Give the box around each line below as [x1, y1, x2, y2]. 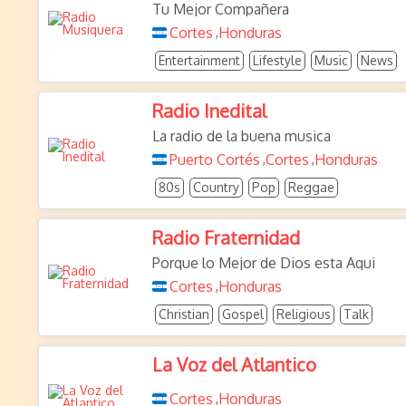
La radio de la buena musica [152, 127, 331, 145]
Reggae [288, 179, 334, 195]
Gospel [222, 306, 264, 322]
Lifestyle [253, 53, 302, 68]
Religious [276, 306, 331, 322]
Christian [159, 306, 209, 322]
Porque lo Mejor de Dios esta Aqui [152, 254, 375, 272]
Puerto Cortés [169, 150, 260, 169]
